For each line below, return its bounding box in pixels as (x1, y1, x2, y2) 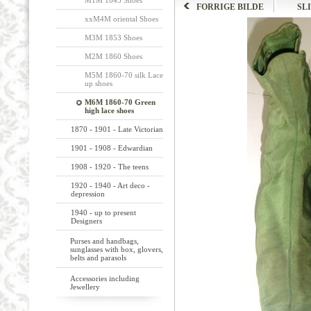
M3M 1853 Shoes (84, 33, 142, 42)
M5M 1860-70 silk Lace (84, 71, 163, 79)
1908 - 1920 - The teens (70, 162, 149, 171)
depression (70, 190, 105, 198)
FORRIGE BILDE (196, 2, 264, 12)
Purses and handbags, (69, 237, 139, 245)
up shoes (84, 79, 112, 87)
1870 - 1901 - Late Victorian (70, 125, 163, 133)
